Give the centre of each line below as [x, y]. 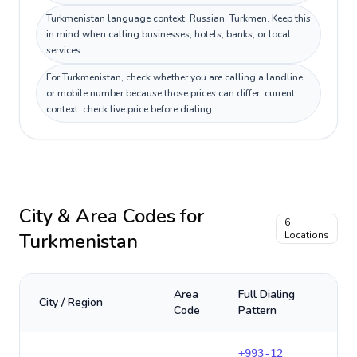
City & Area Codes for [112, 216]
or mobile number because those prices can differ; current [171, 93]
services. [65, 50]
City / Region [71, 302]
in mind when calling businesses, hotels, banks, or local [169, 34]
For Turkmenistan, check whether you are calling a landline [175, 77]
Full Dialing [267, 294]
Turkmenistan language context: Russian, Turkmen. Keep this [178, 18]
